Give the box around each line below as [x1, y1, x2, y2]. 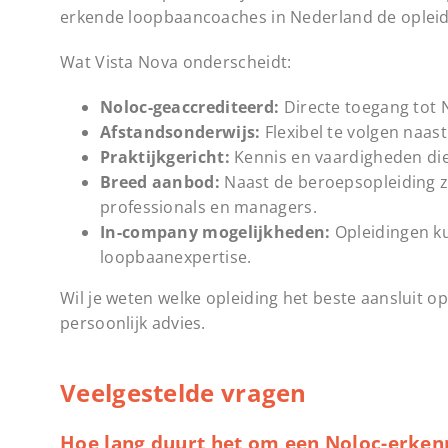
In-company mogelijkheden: [100, 220, 331, 243]
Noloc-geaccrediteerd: [100, 95, 280, 118]
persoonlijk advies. [60, 311, 206, 334]
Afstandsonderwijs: [100, 120, 261, 143]
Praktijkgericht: [100, 145, 230, 168]
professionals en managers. [100, 195, 317, 218]
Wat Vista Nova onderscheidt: [60, 50, 292, 73]
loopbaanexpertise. [100, 245, 252, 268]
